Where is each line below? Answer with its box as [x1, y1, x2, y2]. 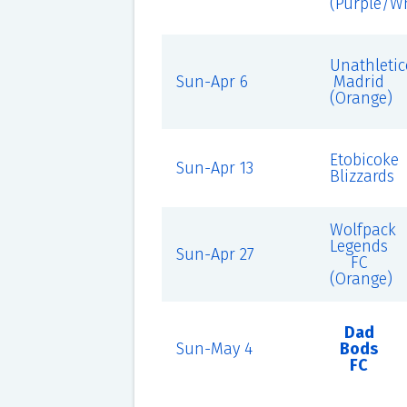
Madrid [333, 72, 385, 92]
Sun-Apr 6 [175, 72, 248, 92]
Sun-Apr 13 [175, 158, 253, 178]
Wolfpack [329, 220, 396, 240]
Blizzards [329, 166, 394, 186]
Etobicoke [329, 150, 399, 170]
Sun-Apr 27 [175, 244, 254, 264]
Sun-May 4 [175, 339, 253, 359]
